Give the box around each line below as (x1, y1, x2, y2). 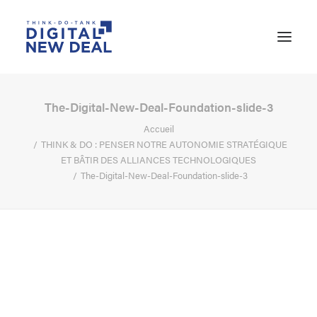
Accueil (143, 122, 174, 135)
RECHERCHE (28, 260, 92, 274)
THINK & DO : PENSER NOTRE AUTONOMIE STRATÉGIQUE (41, 137, 287, 151)
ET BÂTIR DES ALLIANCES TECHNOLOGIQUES (61, 153, 256, 166)
